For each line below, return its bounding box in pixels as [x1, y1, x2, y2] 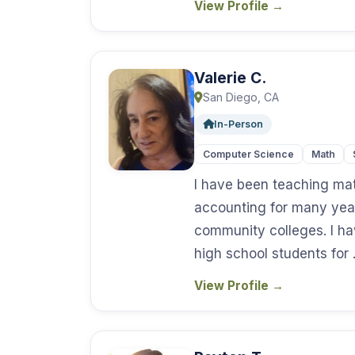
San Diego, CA [203, 90, 279, 104]
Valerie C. [194, 68, 266, 87]
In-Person [214, 118, 263, 130]
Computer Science [203, 148, 294, 160]
